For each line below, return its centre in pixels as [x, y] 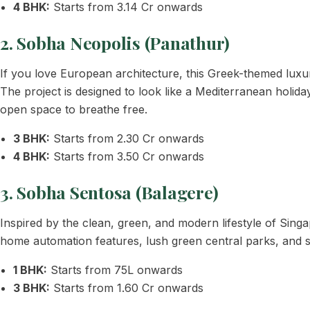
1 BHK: [30, 270]
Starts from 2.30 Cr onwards [127, 138]
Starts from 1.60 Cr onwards [127, 288]
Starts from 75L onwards [115, 270]
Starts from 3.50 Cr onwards [127, 156]
